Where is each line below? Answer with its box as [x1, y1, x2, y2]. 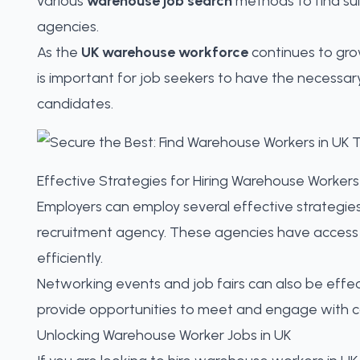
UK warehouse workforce [81, 43, 248, 61]
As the [37, 43, 81, 61]
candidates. [37, 95, 113, 112]
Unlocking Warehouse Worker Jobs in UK [37, 326, 291, 344]
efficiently [37, 249, 100, 267]
